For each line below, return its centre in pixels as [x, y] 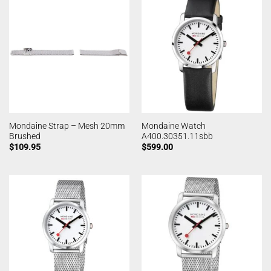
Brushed [24, 136]
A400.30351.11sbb [177, 136]
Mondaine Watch [173, 126]
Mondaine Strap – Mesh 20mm [67, 126]
